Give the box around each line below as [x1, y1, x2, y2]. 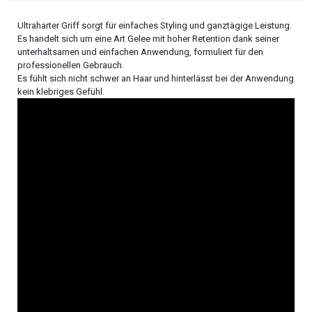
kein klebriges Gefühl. [17, 86, 104, 97]
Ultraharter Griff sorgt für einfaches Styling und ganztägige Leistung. [17, 20, 292, 31]
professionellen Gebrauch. [17, 60, 124, 71]
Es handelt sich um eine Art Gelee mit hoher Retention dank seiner [17, 33, 279, 45]
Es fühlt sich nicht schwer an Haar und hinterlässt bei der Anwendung [17, 73, 294, 84]
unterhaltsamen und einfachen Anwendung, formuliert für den [17, 47, 263, 58]
